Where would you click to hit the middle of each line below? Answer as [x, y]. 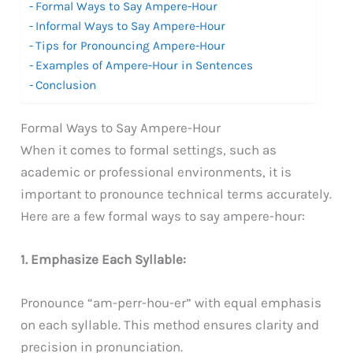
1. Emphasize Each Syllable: [104, 259]
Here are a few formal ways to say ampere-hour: [163, 216]
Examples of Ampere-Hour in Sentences [145, 65]
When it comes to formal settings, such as [149, 149]
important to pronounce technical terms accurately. [176, 193]
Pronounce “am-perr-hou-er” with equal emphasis [171, 303]
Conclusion [66, 85]
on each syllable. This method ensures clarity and [170, 325]
